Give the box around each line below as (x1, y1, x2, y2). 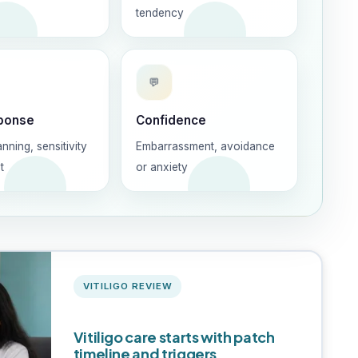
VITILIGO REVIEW (82, 280, 173, 292)
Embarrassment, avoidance (136, 140, 275, 153)
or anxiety (136, 161, 188, 173)
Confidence (136, 113, 206, 128)
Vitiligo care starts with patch (73, 327, 275, 346)
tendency (136, 6, 184, 19)
